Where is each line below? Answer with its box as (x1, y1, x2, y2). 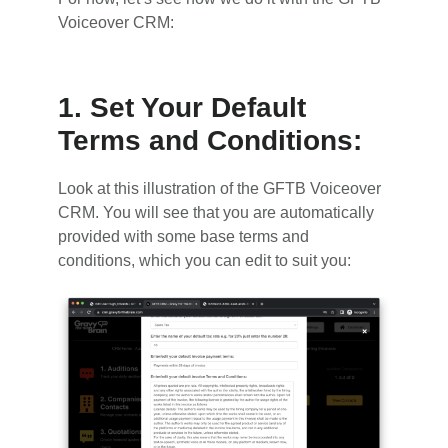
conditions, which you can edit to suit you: (58, 251, 352, 269)
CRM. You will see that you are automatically (58, 203, 375, 221)
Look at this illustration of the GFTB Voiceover (58, 179, 382, 197)
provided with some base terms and (58, 227, 310, 245)
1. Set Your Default (58, 91, 307, 123)
